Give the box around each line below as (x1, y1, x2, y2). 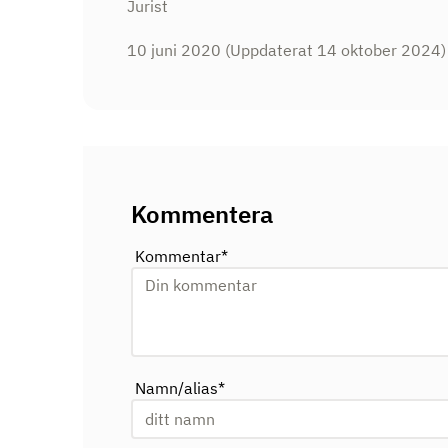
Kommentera (131, 198, 273, 230)
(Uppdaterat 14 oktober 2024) (221, 40, 446, 60)
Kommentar (135, 246, 221, 266)
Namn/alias (135, 378, 218, 398)
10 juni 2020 (127, 40, 221, 60)
